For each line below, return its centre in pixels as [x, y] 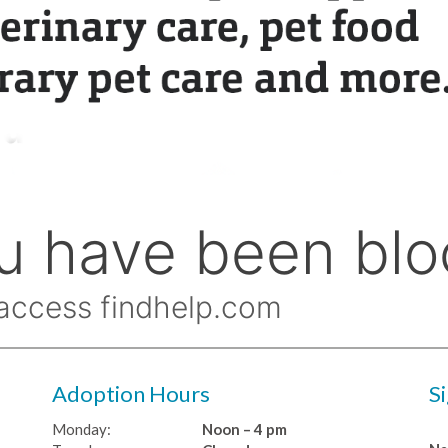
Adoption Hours [130, 394]
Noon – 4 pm [244, 429]
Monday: [81, 429]
